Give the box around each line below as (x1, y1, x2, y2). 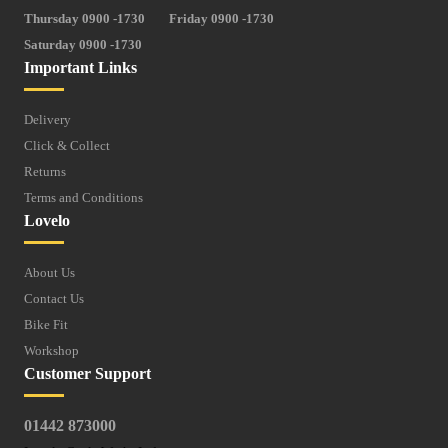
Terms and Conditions (24, 190, 143, 206)
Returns (24, 164, 66, 180)
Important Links (24, 59, 137, 77)
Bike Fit (24, 317, 68, 333)
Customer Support (24, 365, 151, 383)
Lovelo (24, 212, 70, 230)
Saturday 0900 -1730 (24, 37, 142, 53)
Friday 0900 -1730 (169, 11, 274, 27)
